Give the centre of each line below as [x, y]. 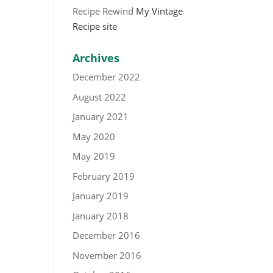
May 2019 [94, 156]
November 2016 [107, 255]
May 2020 [94, 136]
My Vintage [158, 11]
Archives [96, 58]
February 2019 [104, 176]
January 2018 [101, 215]
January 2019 [101, 196]
